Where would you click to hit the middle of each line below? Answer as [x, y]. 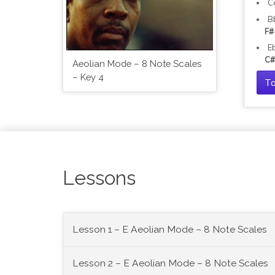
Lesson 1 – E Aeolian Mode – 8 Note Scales [170, 230]
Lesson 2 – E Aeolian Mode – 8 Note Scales [170, 263]
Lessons [99, 178]
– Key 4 [88, 77]
